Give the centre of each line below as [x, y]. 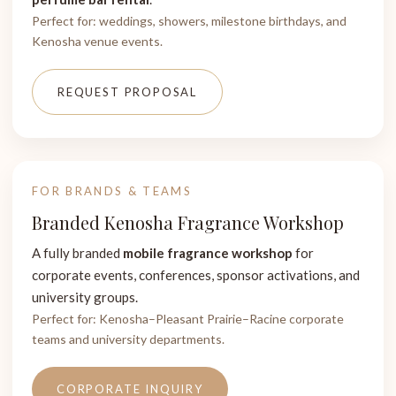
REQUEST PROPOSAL [128, 92]
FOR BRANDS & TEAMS [112, 191]
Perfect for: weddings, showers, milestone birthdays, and [189, 21]
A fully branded [77, 253]
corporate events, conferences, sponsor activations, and [196, 275]
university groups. [85, 297]
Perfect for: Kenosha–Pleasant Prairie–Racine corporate [188, 319]
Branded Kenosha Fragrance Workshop [188, 222]
